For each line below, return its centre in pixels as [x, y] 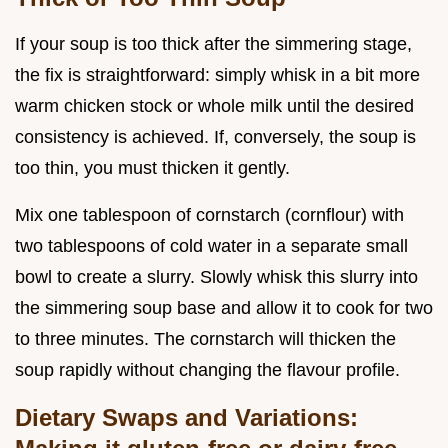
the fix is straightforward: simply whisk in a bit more [217, 74]
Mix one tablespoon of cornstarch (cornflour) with [209, 214]
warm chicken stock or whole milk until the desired [214, 105]
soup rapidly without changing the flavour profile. [207, 369]
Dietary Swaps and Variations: [186, 417]
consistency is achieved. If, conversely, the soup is [215, 136]
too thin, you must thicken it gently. [152, 167]
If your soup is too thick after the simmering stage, [213, 43]
